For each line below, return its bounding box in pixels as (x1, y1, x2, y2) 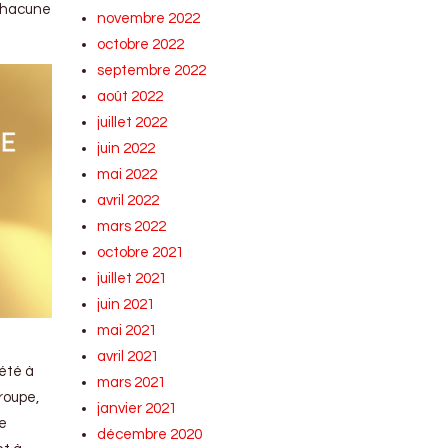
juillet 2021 (97, 271, 168, 286)
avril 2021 (97, 349, 160, 364)
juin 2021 (97, 297, 156, 312)
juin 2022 (97, 141, 156, 156)
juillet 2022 (97, 115, 168, 130)
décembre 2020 (97, 427, 203, 442)
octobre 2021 (97, 245, 185, 260)
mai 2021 (97, 323, 158, 338)
